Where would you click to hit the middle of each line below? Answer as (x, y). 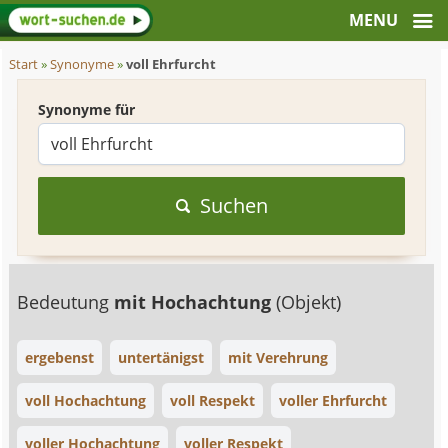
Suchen (233, 205)
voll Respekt (213, 400)
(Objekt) (309, 302)
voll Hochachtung (86, 400)
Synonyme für (87, 109)
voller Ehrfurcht (333, 400)
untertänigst (161, 357)
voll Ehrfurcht (171, 64)
